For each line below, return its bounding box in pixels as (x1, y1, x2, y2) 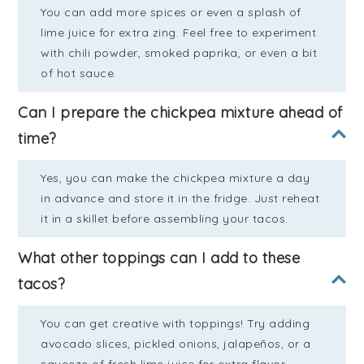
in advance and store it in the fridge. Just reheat (41, 190, 320, 206)
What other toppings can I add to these (18, 248, 301, 267)
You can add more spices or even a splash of (41, 4, 301, 19)
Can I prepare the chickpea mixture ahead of (18, 102, 343, 122)
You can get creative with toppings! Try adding (41, 315, 310, 331)
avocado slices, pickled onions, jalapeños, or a (41, 336, 311, 351)
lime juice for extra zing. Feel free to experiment (41, 24, 317, 40)
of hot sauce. (41, 65, 117, 80)
